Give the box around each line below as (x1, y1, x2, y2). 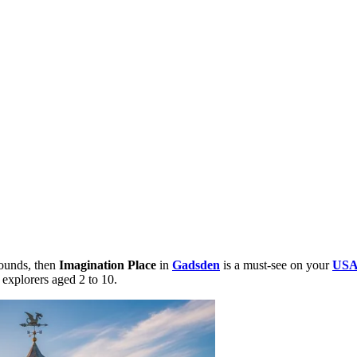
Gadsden (172, 257, 220, 272)
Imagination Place (59, 257, 156, 272)
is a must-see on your (220, 257, 332, 272)
